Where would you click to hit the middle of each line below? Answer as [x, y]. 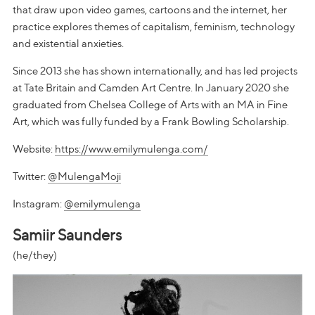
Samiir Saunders [67, 234]
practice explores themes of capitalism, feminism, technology [154, 26]
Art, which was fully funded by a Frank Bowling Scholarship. [151, 121]
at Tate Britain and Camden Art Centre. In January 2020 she [151, 88]
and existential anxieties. [68, 43]
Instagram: [38, 204]
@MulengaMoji [84, 176]
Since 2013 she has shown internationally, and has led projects [155, 71]
